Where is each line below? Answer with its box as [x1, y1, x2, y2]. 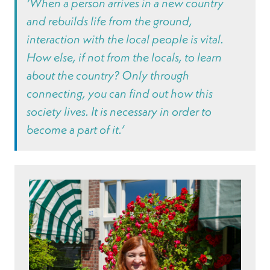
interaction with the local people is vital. [27, 31, 224, 47]
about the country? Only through [27, 67, 189, 83]
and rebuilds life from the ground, [27, 13, 192, 29]
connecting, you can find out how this [27, 86, 213, 101]
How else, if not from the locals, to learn [27, 49, 222, 65]
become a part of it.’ [27, 122, 124, 137]
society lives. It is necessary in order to [27, 104, 212, 119]
